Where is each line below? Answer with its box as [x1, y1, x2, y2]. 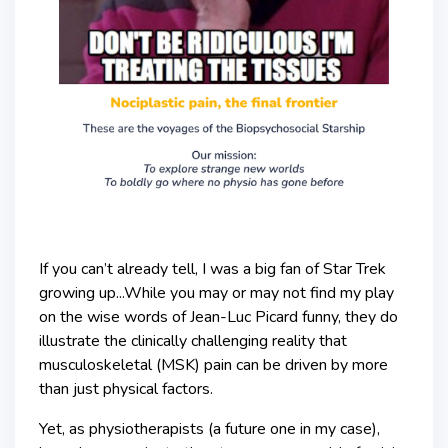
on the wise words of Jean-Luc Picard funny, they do [39, 305, 398, 328]
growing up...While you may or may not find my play [39, 281, 394, 304]
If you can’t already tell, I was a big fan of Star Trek [39, 257, 386, 280]
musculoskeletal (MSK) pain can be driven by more [39, 353, 388, 376]
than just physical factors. [39, 377, 213, 400]
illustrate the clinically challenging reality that [39, 329, 347, 352]
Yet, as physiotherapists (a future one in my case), [39, 417, 380, 440]
